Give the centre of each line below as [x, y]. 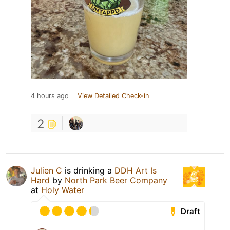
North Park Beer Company [116, 180]
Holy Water [63, 190]
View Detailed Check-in [113, 96]
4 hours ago [50, 96]
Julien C [46, 171]
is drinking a [88, 171]
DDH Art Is [136, 171]
